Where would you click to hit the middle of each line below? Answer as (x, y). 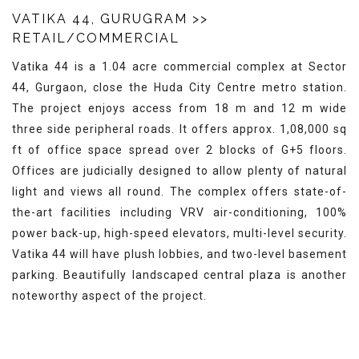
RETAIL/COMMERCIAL (96, 38)
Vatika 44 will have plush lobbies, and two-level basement (179, 254)
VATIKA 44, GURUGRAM (102, 19)
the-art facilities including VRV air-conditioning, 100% (179, 212)
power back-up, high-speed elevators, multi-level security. (179, 233)
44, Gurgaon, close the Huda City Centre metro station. (179, 87)
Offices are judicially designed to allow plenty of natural (179, 171)
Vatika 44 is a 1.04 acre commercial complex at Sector (179, 67)
